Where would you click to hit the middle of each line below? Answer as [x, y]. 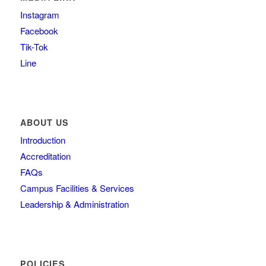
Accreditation [45, 156]
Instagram [39, 15]
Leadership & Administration [74, 204]
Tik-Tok [34, 47]
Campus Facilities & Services [77, 188]
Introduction [42, 140]
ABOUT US [44, 123]
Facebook [39, 31]
